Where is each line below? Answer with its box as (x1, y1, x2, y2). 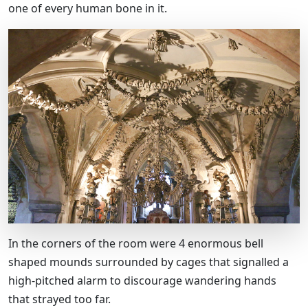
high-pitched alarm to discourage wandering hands (8, 272, 276, 288)
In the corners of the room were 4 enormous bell (8, 235, 263, 251)
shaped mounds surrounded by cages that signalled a (8, 254, 289, 269)
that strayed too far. (8, 291, 113, 307)
